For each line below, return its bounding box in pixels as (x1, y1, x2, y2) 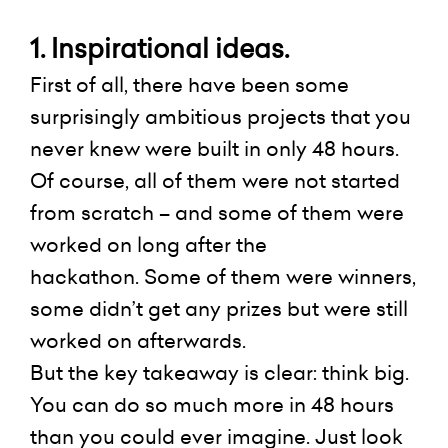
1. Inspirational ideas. (30, 30, 289, 66)
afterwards (137, 327, 242, 355)
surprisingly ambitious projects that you (30, 103, 411, 131)
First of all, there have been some (30, 71, 349, 99)
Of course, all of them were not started (30, 167, 400, 195)
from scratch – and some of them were (30, 199, 404, 227)
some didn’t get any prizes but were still (30, 295, 408, 323)
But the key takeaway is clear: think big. (30, 359, 409, 387)
